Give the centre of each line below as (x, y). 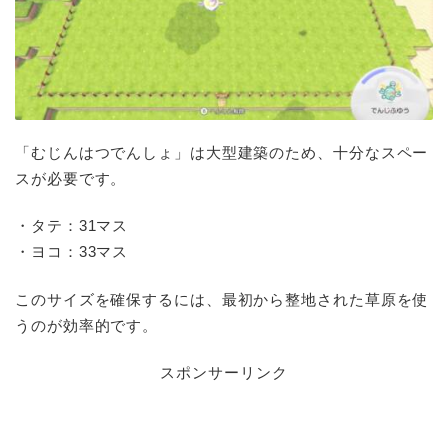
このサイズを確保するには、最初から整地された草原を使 (222, 299)
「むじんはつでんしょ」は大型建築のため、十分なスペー (222, 152)
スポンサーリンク (224, 373)
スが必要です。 (71, 178)
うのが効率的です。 (87, 325)
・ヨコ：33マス (72, 252)
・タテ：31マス (72, 226)
